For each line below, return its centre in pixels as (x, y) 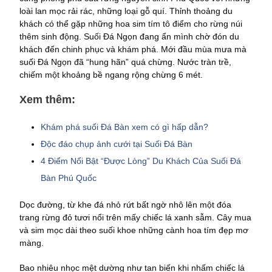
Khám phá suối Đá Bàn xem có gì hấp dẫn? (124, 127)
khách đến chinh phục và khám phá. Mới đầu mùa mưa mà (133, 49)
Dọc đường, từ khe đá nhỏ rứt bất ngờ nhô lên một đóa (125, 204)
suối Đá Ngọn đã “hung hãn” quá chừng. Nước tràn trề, (125, 62)
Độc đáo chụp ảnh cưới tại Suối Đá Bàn (117, 144)
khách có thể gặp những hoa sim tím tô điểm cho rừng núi (131, 23)
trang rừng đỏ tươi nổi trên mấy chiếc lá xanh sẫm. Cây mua (135, 217)
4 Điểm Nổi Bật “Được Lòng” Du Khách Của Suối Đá (141, 161)
